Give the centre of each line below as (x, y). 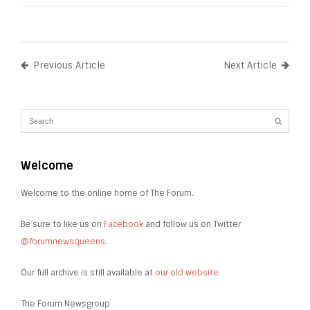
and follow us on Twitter (192, 225)
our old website (187, 273)
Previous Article (69, 66)
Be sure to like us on (62, 225)
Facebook (124, 225)
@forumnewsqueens (63, 242)
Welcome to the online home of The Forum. (107, 193)
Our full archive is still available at (88, 273)
